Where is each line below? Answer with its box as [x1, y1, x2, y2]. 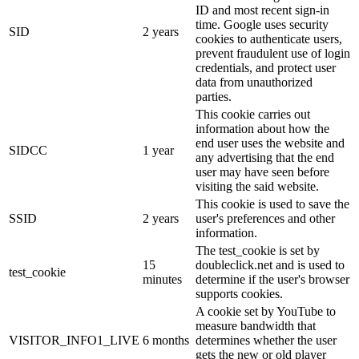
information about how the [196, 122, 329, 136]
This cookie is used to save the [196, 197, 349, 212]
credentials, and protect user [196, 61, 336, 75]
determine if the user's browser [196, 272, 349, 287]
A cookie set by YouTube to [196, 305, 336, 319]
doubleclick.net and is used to [196, 258, 345, 272]
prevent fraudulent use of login [196, 46, 350, 61]
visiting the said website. [196, 179, 319, 194]
